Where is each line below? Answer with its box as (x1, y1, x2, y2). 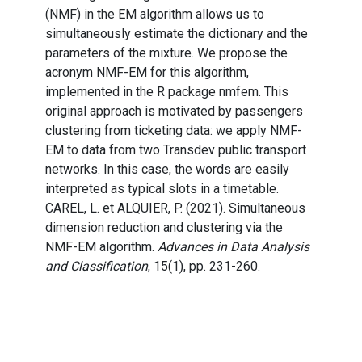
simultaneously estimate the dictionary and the (45, 26, 308, 42)
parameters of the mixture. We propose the (45, 45, 288, 61)
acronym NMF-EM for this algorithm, (45, 65, 249, 81)
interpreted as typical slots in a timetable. (45, 181, 279, 197)
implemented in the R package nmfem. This (45, 84, 288, 100)
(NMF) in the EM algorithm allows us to (45, 6, 264, 23)
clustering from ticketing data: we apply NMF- (45, 123, 302, 139)
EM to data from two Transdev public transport (45, 142, 306, 158)
